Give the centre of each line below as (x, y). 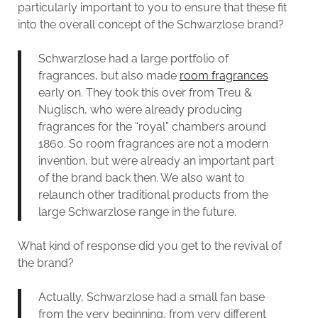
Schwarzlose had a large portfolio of (133, 58)
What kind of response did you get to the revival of (149, 246)
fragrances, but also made (109, 75)
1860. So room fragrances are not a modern (153, 143)
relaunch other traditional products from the (153, 194)
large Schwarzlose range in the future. (137, 212)
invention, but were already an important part (156, 160)
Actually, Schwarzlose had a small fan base (151, 297)
